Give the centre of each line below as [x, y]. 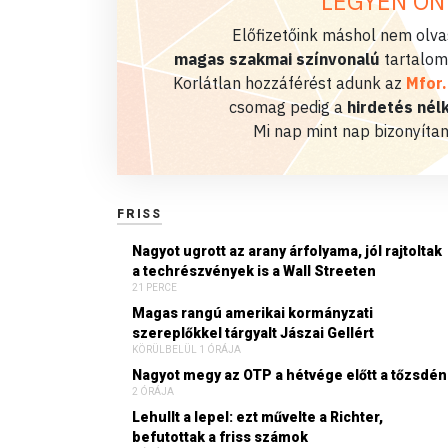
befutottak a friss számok [220, 437]
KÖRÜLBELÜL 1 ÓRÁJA [186, 350]
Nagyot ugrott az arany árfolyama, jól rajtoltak [287, 251]
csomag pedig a [288, 107]
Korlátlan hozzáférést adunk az [289, 83]
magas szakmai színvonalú [277, 59]
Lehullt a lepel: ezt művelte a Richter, [257, 417]
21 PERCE [154, 288]
